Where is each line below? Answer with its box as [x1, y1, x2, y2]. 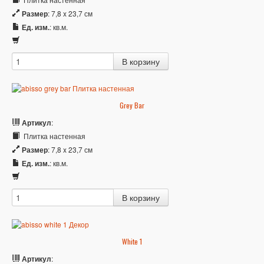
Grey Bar [120, 100, 144, 110]
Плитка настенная [22, 130, 85, 141]
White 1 [122, 236, 142, 246]
